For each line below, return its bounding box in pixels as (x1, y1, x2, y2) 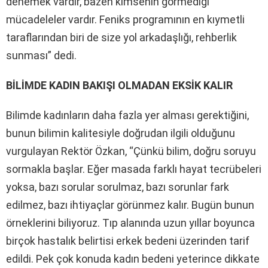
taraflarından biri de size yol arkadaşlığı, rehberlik (6, 31, 237, 44)
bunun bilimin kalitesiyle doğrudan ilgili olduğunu (6, 126, 235, 139)
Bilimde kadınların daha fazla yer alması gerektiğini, (6, 108, 249, 121)
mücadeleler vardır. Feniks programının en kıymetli (6, 13, 245, 26)
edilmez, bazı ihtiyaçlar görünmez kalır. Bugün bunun (6, 198, 254, 211)
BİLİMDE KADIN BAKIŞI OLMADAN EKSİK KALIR (6, 78, 233, 92)
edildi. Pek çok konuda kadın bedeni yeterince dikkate (6, 252, 260, 265)
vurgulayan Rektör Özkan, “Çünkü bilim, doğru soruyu (6, 144, 256, 157)
